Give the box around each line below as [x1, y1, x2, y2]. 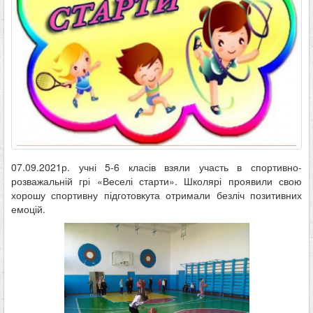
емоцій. [11, 202, 45, 217]
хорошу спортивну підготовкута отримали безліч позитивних [11, 188, 302, 203]
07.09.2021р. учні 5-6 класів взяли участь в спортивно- [11, 160, 302, 175]
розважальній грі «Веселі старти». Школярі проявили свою [11, 174, 302, 189]
